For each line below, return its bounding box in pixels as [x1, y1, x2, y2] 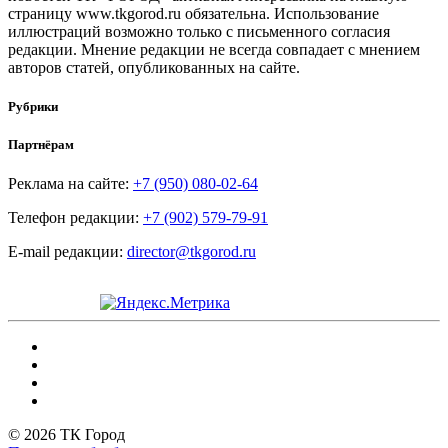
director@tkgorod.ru [127, 243, 256, 261]
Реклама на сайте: [8, 175, 133, 193]
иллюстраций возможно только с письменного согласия [8, 22, 390, 40]
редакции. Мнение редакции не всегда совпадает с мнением [8, 40, 420, 58]
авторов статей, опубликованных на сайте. [8, 58, 300, 76]
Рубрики [8, 98, 58, 114]
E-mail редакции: [8, 243, 127, 261]
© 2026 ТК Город [8, 426, 125, 444]
